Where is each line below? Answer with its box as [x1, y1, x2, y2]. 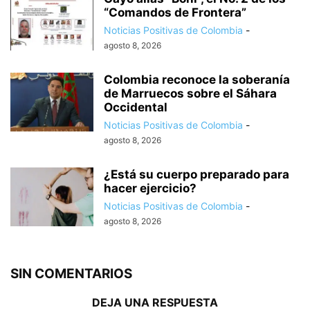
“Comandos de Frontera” [104, 6, 246, 20]
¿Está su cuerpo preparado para [104, 167, 289, 182]
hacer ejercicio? [104, 181, 197, 196]
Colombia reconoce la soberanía [104, 73, 290, 87]
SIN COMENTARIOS [10, 266, 132, 282]
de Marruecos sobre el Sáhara [104, 86, 277, 101]
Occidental [104, 100, 167, 115]
